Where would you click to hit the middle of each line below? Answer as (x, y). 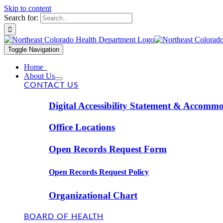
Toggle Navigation (34, 50)
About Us (39, 76)
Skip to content (28, 8)
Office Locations (82, 127)
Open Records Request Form (108, 149)
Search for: (21, 18)
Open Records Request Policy (99, 172)
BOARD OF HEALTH (64, 217)
